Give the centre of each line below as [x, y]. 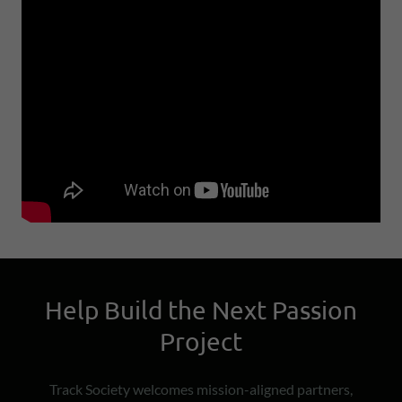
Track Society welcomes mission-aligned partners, [201, 389]
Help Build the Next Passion [201, 310]
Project [201, 342]
